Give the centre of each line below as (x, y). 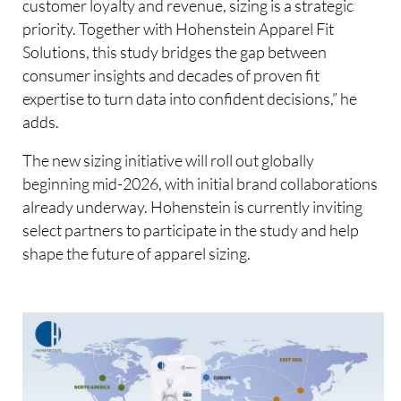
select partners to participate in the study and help (191, 230)
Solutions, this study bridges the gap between (175, 51)
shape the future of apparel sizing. (137, 254)
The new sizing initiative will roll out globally (169, 161)
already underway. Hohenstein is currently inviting (193, 207)
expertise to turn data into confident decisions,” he (190, 98)
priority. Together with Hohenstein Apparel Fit (179, 28)
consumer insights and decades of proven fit (171, 75)
